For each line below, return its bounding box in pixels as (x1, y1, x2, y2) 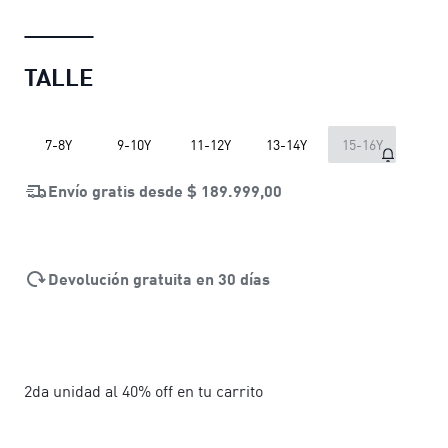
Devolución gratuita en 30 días (48, 268, 270, 288)
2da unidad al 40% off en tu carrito (24, 380, 263, 401)
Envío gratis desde (48, 180, 187, 200)
